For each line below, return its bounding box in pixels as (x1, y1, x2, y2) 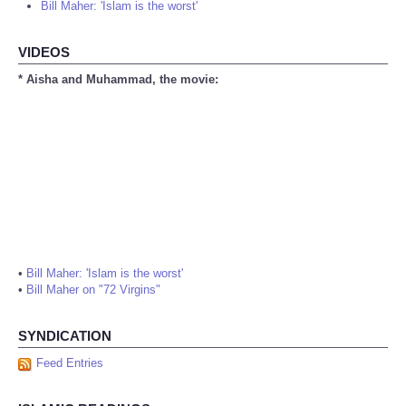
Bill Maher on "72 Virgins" (26, 283, 160, 297)
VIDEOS (18, 44, 70, 61)
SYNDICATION (18, 328, 111, 344)
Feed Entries (36, 356, 103, 371)
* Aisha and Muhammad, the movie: (18, 72, 218, 87)
